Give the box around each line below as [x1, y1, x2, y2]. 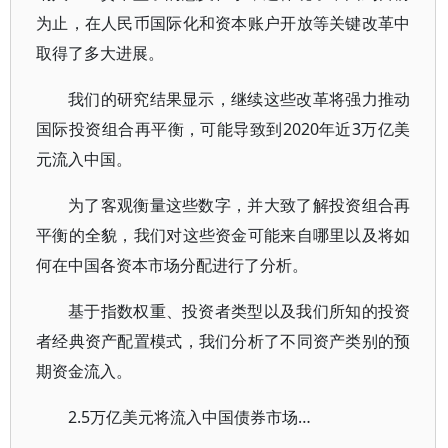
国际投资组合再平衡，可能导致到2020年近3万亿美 [36, 118, 411, 140]
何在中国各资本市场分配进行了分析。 [36, 254, 308, 276]
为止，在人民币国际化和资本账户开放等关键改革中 [36, 12, 411, 34]
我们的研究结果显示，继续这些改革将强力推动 [68, 88, 411, 110]
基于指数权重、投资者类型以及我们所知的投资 [68, 300, 411, 322]
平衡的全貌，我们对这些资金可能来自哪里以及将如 [36, 224, 411, 246]
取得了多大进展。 [36, 42, 164, 64]
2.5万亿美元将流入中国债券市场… [68, 406, 311, 428]
